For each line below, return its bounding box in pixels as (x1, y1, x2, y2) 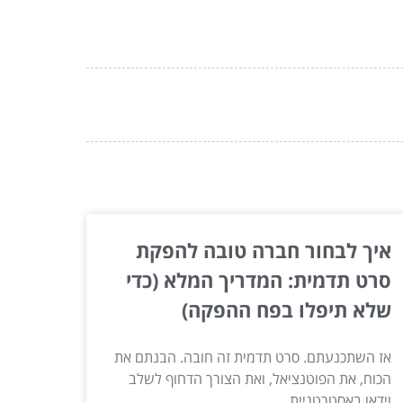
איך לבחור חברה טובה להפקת (135, 236, 391, 264)
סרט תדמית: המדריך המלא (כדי (125, 265, 391, 293)
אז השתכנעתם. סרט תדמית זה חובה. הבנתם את (113, 346, 391, 367)
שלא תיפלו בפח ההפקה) (181, 295, 391, 323)
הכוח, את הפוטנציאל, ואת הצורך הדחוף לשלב (128, 368, 391, 389)
